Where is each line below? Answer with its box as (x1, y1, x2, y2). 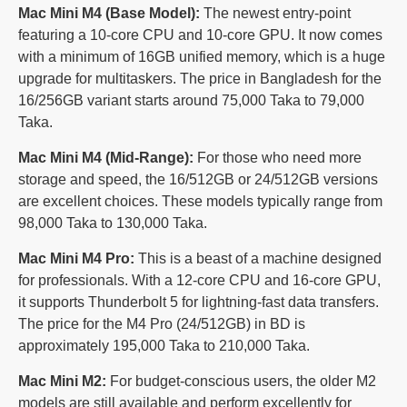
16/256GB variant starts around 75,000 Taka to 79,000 (18, 92, 364, 108)
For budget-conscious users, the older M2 (106, 372, 376, 389)
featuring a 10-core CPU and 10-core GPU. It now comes (18, 26, 382, 43)
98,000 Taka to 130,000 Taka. (18, 214, 207, 231)
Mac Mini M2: (18, 372, 106, 389)
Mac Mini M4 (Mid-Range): (18, 149, 194, 165)
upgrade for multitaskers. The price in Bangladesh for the (18, 70, 382, 86)
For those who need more (194, 149, 362, 165)
